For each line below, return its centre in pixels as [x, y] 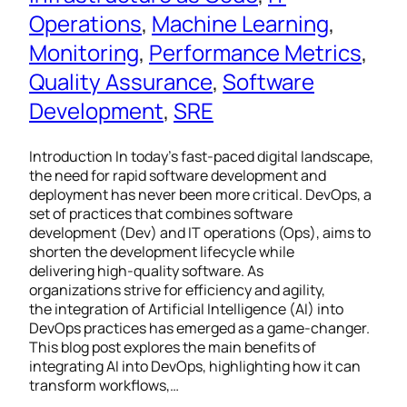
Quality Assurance [121, 82]
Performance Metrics [255, 53]
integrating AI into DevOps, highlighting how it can [195, 367]
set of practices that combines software [161, 214]
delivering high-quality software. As [146, 271]
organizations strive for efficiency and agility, [177, 290]
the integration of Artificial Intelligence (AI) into [186, 309]
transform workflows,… [104, 386]
